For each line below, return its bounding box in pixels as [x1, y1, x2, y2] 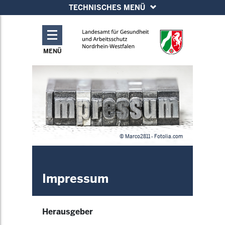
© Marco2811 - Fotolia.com [120, 133, 183, 140]
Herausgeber [42, 206, 93, 217]
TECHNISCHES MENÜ [69, 3, 145, 12]
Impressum [42, 171, 108, 186]
